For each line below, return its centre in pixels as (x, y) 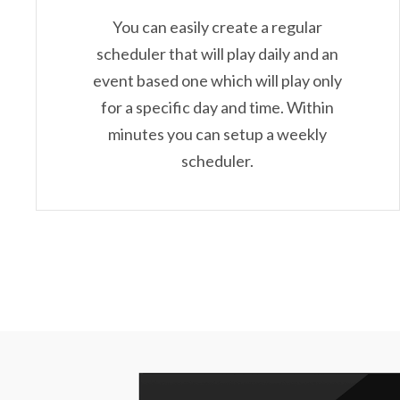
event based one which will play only (218, 81)
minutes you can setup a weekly (218, 134)
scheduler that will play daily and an (218, 54)
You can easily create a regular (218, 27)
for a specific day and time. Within (218, 108)
